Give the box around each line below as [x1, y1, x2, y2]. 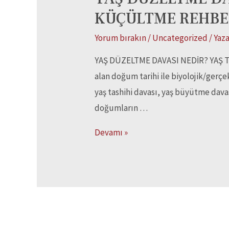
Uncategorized [152, 32, 208, 44]
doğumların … [95, 102, 148, 114]
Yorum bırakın [95, 32, 147, 44]
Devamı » [95, 127, 128, 139]
